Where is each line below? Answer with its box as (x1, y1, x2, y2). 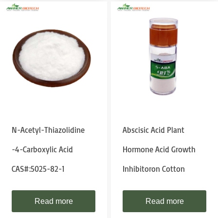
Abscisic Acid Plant (123, 125, 184, 135)
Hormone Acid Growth (123, 145, 196, 154)
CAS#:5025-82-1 (12, 164, 65, 174)
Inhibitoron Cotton (123, 164, 185, 174)
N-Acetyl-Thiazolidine (12, 125, 85, 135)
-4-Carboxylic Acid (12, 145, 73, 154)
